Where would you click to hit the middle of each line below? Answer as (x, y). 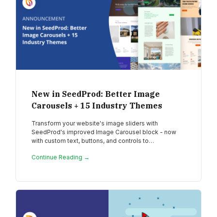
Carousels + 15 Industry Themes (97, 106)
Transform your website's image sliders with (95, 124)
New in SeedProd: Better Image (96, 94)
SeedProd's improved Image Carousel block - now (104, 132)
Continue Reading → (61, 157)
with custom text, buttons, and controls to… (93, 141)
